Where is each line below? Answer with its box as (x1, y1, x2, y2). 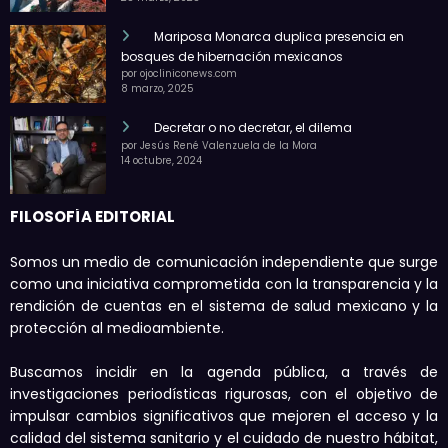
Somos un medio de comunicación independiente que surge (10, 252, 438, 273)
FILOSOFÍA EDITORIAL (10, 206, 175, 228)
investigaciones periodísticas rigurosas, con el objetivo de (10, 384, 438, 405)
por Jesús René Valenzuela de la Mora (121, 139, 317, 153)
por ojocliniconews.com (121, 67, 237, 81)
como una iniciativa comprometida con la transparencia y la (10, 274, 438, 295)
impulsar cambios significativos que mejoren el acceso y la (10, 406, 438, 427)
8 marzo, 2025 (121, 82, 194, 96)
